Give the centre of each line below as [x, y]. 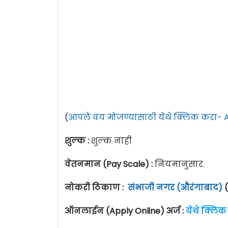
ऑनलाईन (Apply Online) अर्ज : [125, 211]
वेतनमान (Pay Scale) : [109, 164]
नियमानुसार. [179, 164]
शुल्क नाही [111, 140]
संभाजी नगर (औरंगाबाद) [175, 187]
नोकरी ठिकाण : [96, 187]
